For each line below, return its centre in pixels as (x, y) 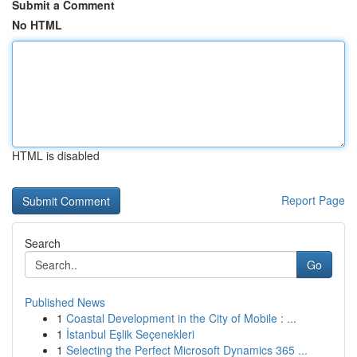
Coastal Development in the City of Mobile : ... (181, 318)
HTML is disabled (56, 155)
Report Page (313, 200)
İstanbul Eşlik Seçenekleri (130, 334)
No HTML (37, 25)
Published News (65, 302)
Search (43, 243)
